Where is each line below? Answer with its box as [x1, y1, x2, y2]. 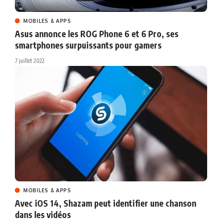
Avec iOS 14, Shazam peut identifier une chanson [15, 198, 196, 209]
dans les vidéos [15, 209, 71, 221]
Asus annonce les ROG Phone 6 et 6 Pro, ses [15, 28, 178, 40]
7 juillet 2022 [15, 57, 45, 65]
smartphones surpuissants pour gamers [15, 40, 162, 51]
